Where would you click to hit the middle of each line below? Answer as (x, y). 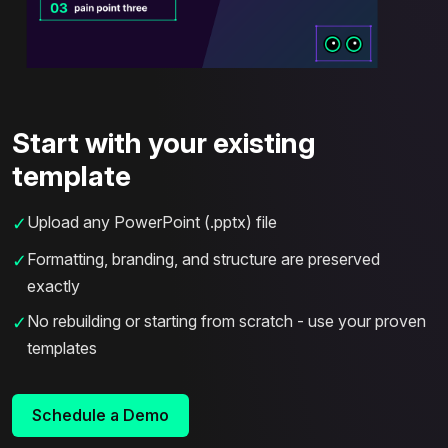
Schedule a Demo (100, 414)
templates (62, 347)
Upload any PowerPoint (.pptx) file (152, 221)
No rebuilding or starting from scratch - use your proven (226, 320)
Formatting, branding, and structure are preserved (203, 258)
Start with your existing (163, 142)
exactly (53, 285)
